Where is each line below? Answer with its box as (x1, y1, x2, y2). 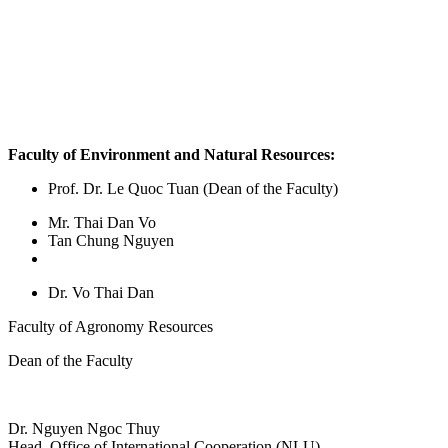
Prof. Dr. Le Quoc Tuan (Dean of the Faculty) (48, 179, 338, 197)
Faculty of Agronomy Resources (8, 317, 213, 335)
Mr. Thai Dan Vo (48, 213, 156, 231)
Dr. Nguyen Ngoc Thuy (8, 419, 160, 437)
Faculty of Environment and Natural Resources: (8, 145, 335, 163)
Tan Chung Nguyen (48, 231, 174, 249)
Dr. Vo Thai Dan (48, 283, 154, 301)
